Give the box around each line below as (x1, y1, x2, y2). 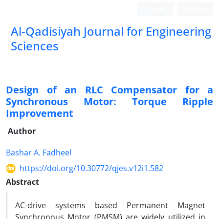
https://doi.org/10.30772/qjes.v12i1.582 (20, 163, 163, 174)
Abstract (6, 176, 39, 187)
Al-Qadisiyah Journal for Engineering (11, 23, 211, 39)
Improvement (6, 107, 73, 120)
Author (8, 126, 36, 136)
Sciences (11, 38, 59, 54)
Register (181, 4, 205, 13)
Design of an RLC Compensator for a (6, 83, 213, 96)
